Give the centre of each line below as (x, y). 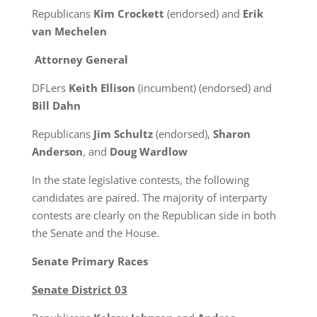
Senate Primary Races (90, 261)
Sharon (231, 134)
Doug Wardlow (148, 151)
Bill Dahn (56, 105)
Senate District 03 (79, 289)
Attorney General (81, 59)
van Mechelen (69, 31)
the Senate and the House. (95, 233)
